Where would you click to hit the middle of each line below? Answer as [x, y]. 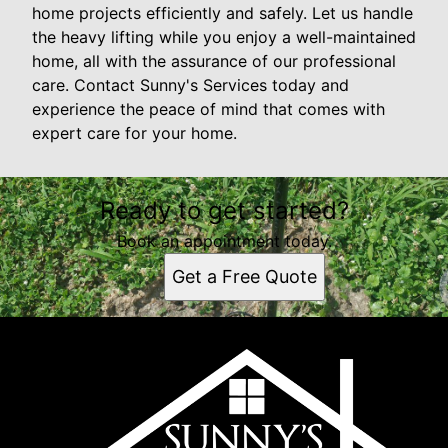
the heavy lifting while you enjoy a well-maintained [224, 36]
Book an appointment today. [224, 240]
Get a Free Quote [244, 276]
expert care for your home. [134, 132]
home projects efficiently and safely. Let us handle [222, 12]
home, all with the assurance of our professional [214, 60]
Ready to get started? [224, 210]
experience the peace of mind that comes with [208, 108]
